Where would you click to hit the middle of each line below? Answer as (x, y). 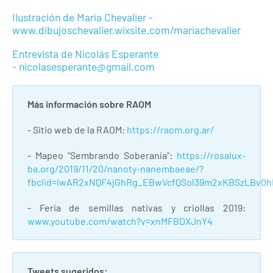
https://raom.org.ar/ (170, 129)
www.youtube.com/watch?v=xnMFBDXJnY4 (120, 221)
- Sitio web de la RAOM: (77, 129)
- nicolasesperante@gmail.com (83, 66)
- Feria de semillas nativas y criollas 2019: (136, 207)
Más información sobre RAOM (89, 104)
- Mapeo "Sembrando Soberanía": (102, 155)
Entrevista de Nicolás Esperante (87, 53)
